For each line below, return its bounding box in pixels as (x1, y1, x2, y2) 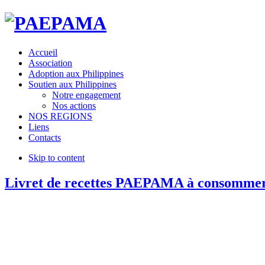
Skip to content (28, 152, 85, 163)
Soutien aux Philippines (28, 79, 117, 89)
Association (28, 57, 72, 68)
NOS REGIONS (28, 111, 92, 121)
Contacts (28, 132, 61, 143)
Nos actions (52, 100, 96, 111)
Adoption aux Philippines (28, 68, 124, 79)
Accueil (28, 47, 57, 57)
